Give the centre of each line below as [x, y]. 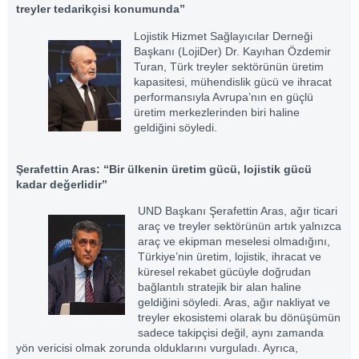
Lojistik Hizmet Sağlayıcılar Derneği [223, 36]
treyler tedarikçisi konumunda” [101, 9]
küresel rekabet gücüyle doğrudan [224, 272]
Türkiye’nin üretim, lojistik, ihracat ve [230, 257]
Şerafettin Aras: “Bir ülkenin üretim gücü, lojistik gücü [164, 169]
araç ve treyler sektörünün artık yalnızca [240, 226]
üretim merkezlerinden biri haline [217, 112]
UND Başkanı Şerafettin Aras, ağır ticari [238, 211]
